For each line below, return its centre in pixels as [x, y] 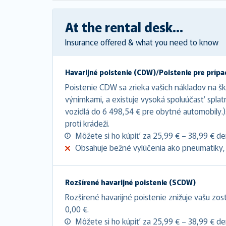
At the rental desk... [124, 26]
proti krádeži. [87, 123]
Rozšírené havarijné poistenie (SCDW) [130, 182]
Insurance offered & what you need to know [142, 42]
